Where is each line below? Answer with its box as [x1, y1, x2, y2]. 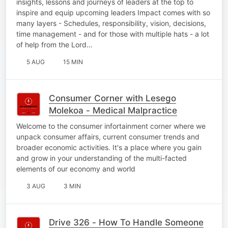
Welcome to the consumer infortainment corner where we [16, 121, 206, 130]
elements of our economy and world [16, 164, 135, 173]
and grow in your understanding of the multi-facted [16, 153, 187, 162]
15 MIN [63, 58, 83, 66]
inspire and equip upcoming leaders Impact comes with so [16, 8, 210, 17]
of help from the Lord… [16, 40, 93, 49]
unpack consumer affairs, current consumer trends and [16, 132, 199, 141]
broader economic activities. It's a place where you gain [16, 142, 202, 152]
